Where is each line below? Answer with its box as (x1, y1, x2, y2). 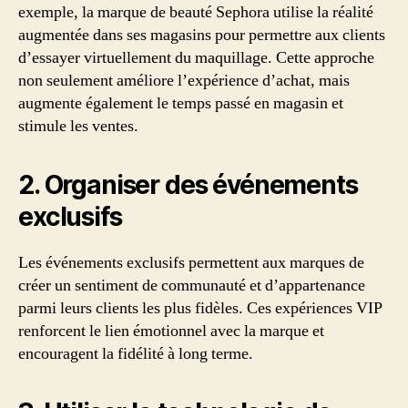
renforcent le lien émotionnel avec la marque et (18, 321, 324, 342)
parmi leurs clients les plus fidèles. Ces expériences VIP (18, 298, 382, 320)
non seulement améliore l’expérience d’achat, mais (18, 70, 350, 92)
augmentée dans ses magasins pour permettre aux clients (18, 25, 385, 46)
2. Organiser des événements (18, 169, 358, 201)
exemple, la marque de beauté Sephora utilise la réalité (18, 2, 373, 24)
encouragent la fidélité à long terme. (18, 343, 253, 365)
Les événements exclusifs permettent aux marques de (18, 252, 364, 274)
